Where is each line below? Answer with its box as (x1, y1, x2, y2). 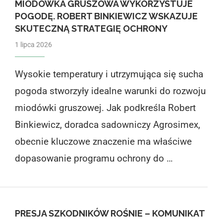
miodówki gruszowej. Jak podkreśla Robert (14, 102, 196, 113)
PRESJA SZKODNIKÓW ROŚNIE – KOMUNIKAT (14, 208, 205, 219)
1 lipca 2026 (14, 40, 52, 49)
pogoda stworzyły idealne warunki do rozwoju (14, 85, 206, 97)
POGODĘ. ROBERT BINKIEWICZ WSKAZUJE (14, 10, 198, 21)
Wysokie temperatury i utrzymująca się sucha (14, 68, 203, 80)
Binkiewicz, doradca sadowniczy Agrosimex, (14, 118, 200, 130)
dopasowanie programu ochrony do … (14, 152, 173, 164)
